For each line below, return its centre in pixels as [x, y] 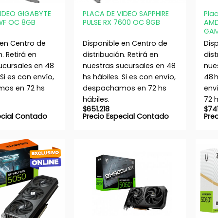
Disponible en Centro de [125, 43]
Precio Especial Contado [126, 117]
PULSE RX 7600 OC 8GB [121, 23]
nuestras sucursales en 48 [129, 65]
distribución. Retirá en [120, 54]
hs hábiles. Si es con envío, [129, 77]
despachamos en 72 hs [124, 88]
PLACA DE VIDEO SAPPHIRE [126, 14]
